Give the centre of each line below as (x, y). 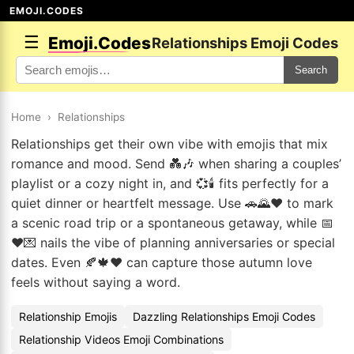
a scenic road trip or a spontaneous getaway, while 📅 (172, 223)
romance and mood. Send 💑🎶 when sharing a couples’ (176, 164)
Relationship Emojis (68, 316)
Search (311, 70)
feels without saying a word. (96, 282)
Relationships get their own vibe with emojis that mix (169, 144)
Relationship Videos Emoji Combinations (121, 339)
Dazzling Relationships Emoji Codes (224, 316)
